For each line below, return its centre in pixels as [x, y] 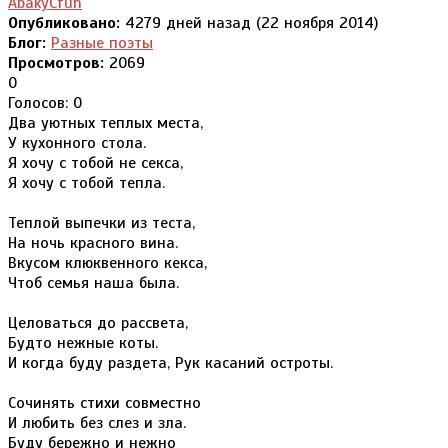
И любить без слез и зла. [97, 422]
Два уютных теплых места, [105, 122]
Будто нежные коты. [83, 342]
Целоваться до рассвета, [98, 322]
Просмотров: [56, 62]
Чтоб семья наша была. [93, 282]
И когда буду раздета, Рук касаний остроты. [170, 362]
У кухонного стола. [77, 142]
